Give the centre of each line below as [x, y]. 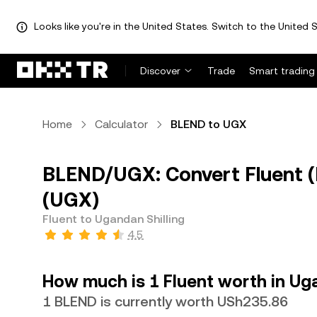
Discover [160, 71]
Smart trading [282, 71]
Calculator [121, 124]
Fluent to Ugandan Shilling [114, 219]
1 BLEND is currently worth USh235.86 [165, 301]
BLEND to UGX [208, 124]
